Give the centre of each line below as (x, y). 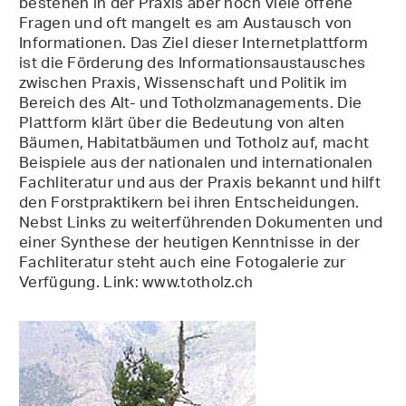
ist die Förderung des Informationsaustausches (193, 65)
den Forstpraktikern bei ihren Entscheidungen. (189, 204)
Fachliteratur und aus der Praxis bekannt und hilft (200, 184)
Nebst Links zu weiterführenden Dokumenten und (201, 224)
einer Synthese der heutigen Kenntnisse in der (190, 244)
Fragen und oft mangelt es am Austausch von (186, 25)
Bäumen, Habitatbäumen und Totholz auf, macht (194, 145)
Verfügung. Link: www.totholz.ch (136, 284)
